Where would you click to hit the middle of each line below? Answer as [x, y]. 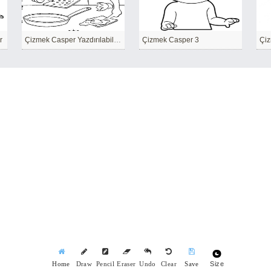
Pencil [105, 264]
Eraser [126, 264]
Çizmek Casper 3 [171, 40]
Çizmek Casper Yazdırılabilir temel [117, 40]
